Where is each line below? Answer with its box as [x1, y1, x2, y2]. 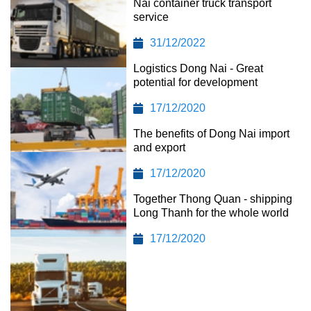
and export [133, 141, 186, 153]
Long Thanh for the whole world [133, 206, 289, 219]
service [133, 10, 169, 23]
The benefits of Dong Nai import [133, 127, 290, 140]
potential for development [133, 76, 258, 88]
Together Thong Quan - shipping [133, 192, 293, 205]
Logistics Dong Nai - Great [133, 62, 264, 74]
